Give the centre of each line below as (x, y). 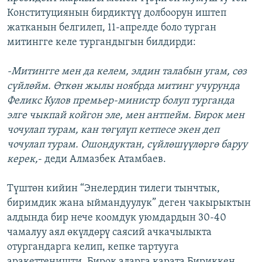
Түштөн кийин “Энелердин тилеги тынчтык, (113, 189)
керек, (23, 160)
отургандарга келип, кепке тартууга (93, 247)
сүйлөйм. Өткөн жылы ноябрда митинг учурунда (123, 87)
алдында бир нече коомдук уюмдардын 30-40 (117, 218)
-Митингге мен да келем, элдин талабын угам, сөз (127, 72)
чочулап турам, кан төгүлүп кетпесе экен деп (113, 130)
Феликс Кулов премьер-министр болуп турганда (121, 101)
